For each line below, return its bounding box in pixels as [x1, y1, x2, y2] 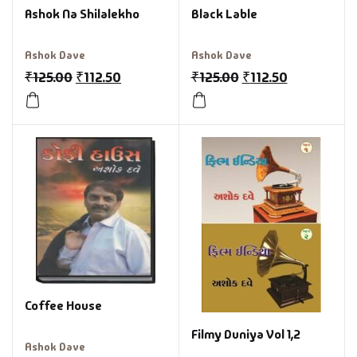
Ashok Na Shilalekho [25, 6, 139, 22]
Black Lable [190, 6, 257, 22]
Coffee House [25, 297, 102, 314]
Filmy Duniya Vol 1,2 [190, 326, 300, 343]
